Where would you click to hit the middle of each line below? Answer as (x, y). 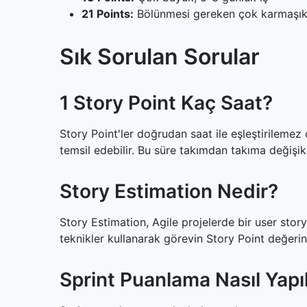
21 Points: (108, 14)
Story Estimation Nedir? (169, 191)
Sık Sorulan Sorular (160, 57)
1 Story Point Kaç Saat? (166, 103)
